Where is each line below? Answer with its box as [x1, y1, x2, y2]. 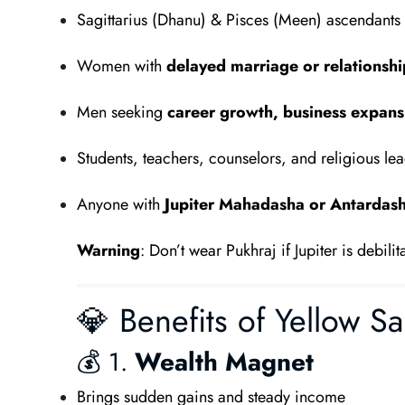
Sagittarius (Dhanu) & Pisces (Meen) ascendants [76, 8, 400, 32]
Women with [76, 54, 166, 78]
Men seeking [76, 100, 167, 124]
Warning [76, 239, 140, 262]
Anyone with [76, 193, 165, 216]
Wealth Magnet [134, 344, 314, 381]
